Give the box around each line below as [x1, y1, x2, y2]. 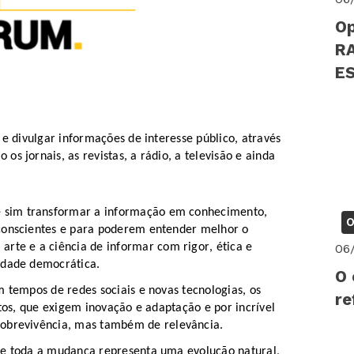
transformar [26, 206, 95, 220]
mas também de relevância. [71, 319, 227, 333]
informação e [104, 206, 175, 220]
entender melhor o [145, 224, 249, 237]
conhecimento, [186, 206, 268, 220]
